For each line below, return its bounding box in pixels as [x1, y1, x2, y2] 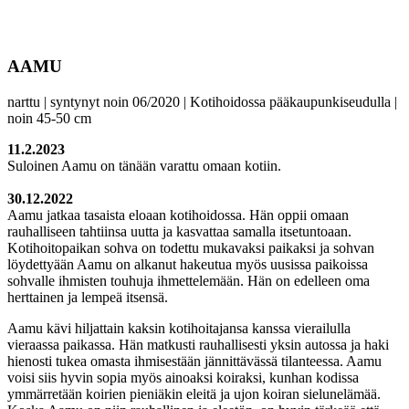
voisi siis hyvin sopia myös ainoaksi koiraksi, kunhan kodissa [7, 370, 359, 386]
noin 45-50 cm [7, 110, 91, 127]
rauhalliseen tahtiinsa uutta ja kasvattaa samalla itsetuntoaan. [7, 224, 351, 240]
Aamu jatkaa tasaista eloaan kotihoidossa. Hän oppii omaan [7, 207, 349, 224]
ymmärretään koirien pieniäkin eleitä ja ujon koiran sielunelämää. [7, 386, 381, 403]
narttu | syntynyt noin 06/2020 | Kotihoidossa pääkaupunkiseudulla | [7, 94, 397, 110]
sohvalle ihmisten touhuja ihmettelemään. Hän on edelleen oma [7, 273, 370, 289]
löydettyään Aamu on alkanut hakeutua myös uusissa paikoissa [7, 257, 368, 273]
